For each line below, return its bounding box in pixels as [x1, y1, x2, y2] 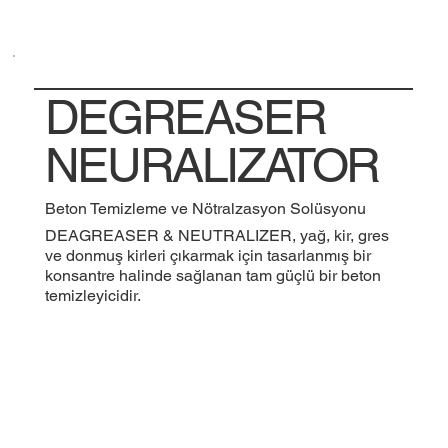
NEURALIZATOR [44, 137, 380, 194]
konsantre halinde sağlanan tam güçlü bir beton [44, 266, 381, 286]
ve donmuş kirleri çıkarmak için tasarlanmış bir [44, 246, 371, 266]
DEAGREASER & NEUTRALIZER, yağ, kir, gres [44, 226, 389, 246]
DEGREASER [44, 89, 326, 146]
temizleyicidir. [44, 286, 141, 306]
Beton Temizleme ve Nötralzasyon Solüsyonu [44, 199, 366, 219]
